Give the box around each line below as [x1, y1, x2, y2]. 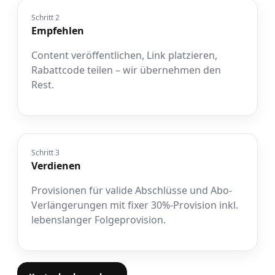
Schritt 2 [31, 12, 60, 23]
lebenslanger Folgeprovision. [31, 212, 166, 227]
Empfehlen [31, 23, 84, 37]
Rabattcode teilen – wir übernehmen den [31, 63, 221, 77]
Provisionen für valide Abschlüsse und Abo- [31, 183, 232, 197]
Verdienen [31, 158, 81, 172]
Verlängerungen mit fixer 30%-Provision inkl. [31, 198, 238, 212]
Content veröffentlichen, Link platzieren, [31, 48, 217, 62]
